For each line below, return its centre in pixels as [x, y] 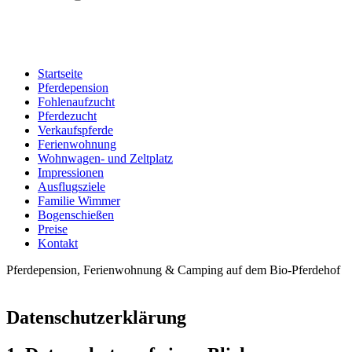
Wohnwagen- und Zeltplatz [105, 158]
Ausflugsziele [71, 186]
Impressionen [71, 172]
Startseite [60, 73]
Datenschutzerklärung [96, 317]
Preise [53, 229]
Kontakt [58, 243]
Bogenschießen [76, 214]
